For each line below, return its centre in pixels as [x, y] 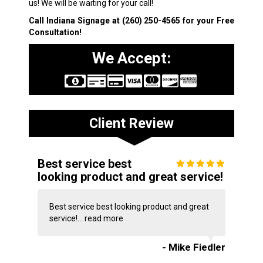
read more [104, 219]
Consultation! [55, 33]
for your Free [208, 21]
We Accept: [131, 58]
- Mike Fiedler [194, 247]
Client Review [131, 124]
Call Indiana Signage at [75, 21]
